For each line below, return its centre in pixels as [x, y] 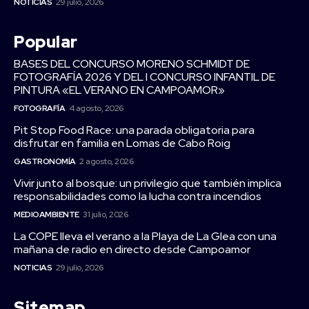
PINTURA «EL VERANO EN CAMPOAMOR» [119, 90]
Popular [46, 41]
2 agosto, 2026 [106, 161]
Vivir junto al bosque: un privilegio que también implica [148, 183]
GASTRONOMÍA [45, 161]
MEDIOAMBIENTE [47, 214]
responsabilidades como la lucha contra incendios [138, 196]
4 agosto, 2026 [96, 108]
